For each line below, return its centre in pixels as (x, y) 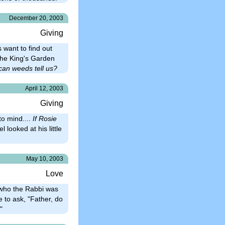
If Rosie (45, 118)
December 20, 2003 (36, 18)
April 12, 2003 (44, 88)
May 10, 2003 (45, 158)
